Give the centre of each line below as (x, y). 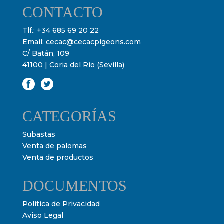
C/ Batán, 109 (46, 53)
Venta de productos (58, 157)
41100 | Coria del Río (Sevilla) (73, 65)
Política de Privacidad (61, 204)
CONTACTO (62, 12)
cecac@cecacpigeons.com (93, 42)
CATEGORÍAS (69, 116)
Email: (34, 42)
